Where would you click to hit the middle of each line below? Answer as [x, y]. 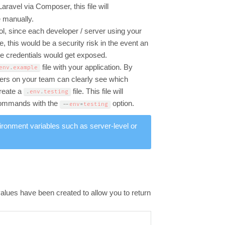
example [25, 68]
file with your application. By [86, 67]
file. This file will [97, 92]
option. [122, 104]
